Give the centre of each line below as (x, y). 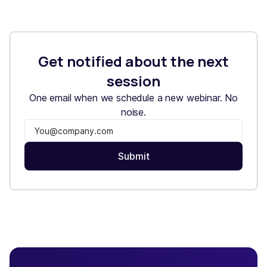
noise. (133, 112)
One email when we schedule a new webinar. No (133, 98)
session (133, 81)
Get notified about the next (133, 61)
